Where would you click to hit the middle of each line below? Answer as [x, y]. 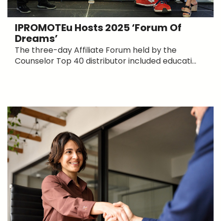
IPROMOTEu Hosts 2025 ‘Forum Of [98, 28]
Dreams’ [36, 39]
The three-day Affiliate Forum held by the [96, 50]
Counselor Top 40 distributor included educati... [106, 61]
